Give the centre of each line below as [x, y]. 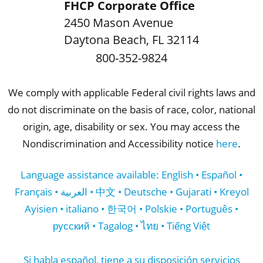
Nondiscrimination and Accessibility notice [119, 144]
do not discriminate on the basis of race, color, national [131, 109]
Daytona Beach [105, 40]
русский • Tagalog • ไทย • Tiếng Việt [131, 225]
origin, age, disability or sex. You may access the [131, 127]
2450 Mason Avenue [119, 23]
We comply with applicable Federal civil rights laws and [131, 92]
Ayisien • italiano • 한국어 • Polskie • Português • [131, 208]
